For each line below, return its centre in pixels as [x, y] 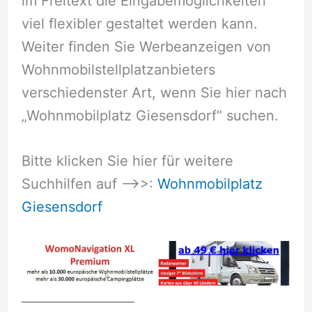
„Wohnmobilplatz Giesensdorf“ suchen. [150, 115]
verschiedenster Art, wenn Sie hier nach [154, 92]
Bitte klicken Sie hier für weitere [127, 161]
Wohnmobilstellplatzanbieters [118, 69]
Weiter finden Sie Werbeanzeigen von [146, 46]
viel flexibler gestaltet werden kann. [139, 23]
